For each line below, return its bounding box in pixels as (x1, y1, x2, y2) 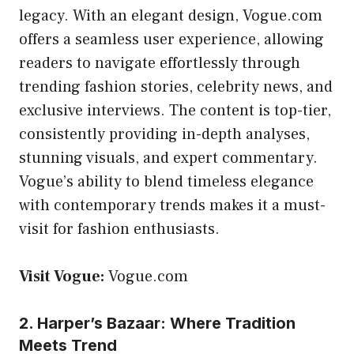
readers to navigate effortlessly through (19, 52, 300, 73)
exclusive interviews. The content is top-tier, (19, 100, 331, 121)
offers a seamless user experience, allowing (19, 28, 324, 50)
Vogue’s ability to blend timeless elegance (19, 171, 314, 192)
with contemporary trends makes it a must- (19, 194, 326, 216)
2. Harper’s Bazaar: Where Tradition (19, 313, 296, 333)
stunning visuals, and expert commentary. (19, 147, 318, 168)
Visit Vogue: (19, 265, 104, 287)
